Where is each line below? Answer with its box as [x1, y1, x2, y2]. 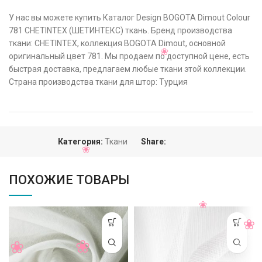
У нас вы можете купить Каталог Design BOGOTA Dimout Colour [9, 12, 250, 22]
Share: [141, 136, 166, 146]
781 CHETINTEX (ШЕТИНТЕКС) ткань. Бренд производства [9, 25, 232, 35]
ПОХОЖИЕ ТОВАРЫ [9, 172, 129, 187]
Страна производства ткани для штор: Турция [9, 77, 188, 87]
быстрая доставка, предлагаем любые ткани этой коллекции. [9, 64, 247, 74]
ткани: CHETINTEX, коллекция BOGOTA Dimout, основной [9, 38, 226, 48]
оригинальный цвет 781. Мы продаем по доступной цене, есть [9, 51, 250, 61]
